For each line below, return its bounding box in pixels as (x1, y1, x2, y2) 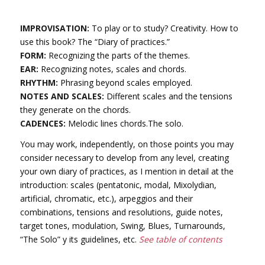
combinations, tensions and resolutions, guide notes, (20, 206, 223, 218)
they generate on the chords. (20, 104, 131, 115)
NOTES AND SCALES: (20, 90, 104, 102)
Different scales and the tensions (104, 90, 232, 102)
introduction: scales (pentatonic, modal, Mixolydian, (20, 179, 216, 190)
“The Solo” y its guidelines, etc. (20, 233, 139, 245)
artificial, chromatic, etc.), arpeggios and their (20, 192, 193, 204)
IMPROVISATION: (20, 22, 89, 34)
